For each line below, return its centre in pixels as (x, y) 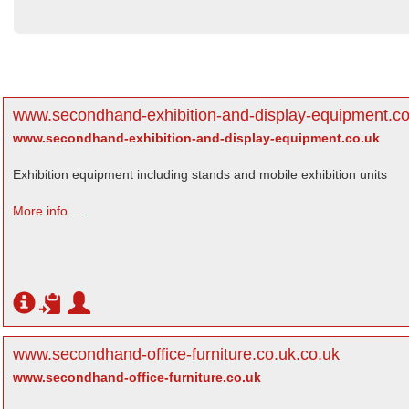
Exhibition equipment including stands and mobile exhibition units (200, 174)
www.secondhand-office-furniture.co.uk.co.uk (176, 354)
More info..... (49, 211)
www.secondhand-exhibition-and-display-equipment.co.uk (196, 138)
